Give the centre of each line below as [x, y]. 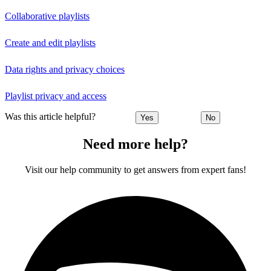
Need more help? [135, 144]
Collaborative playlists [47, 16]
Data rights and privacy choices [65, 69]
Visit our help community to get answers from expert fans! [135, 169]
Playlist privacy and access [56, 96]
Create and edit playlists [50, 42]
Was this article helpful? [50, 116]
